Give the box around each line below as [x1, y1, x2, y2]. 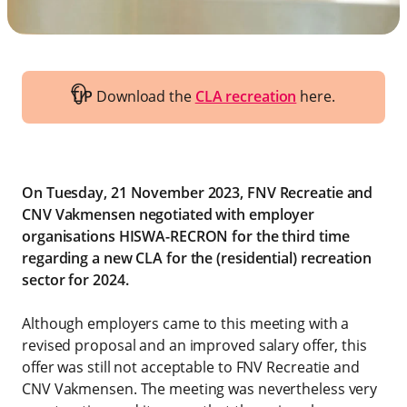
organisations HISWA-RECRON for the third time [22, 225, 350, 246]
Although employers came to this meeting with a [22, 313, 350, 333]
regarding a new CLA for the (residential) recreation [22, 247, 372, 268]
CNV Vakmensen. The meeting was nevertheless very [22, 378, 378, 399]
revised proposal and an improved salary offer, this [22, 334, 367, 355]
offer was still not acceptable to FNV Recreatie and [22, 356, 360, 377]
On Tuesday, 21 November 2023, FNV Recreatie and [22, 182, 373, 203]
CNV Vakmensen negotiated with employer [22, 203, 315, 224]
